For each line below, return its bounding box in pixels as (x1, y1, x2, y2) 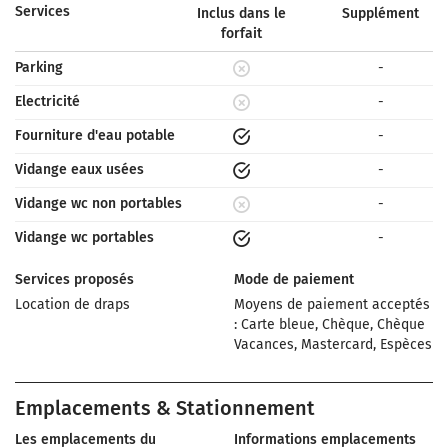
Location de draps (15, 296, 130, 313)
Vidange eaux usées (15, 161, 144, 178)
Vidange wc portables (15, 229, 154, 246)
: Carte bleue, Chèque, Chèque (234, 316, 425, 333)
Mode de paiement (234, 271, 354, 288)
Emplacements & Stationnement (15, 396, 315, 420)
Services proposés (15, 271, 134, 288)
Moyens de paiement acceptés (234, 296, 430, 313)
